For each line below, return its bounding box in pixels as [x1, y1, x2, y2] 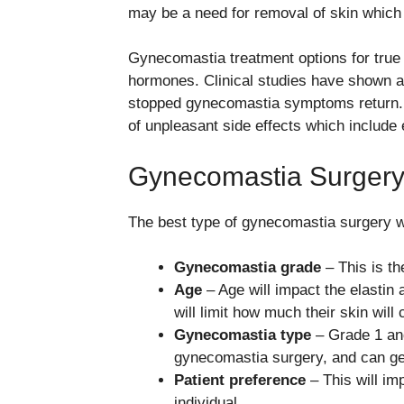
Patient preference [174, 372, 306, 390]
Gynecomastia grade [174, 259, 321, 277]
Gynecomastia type [174, 326, 311, 344]
